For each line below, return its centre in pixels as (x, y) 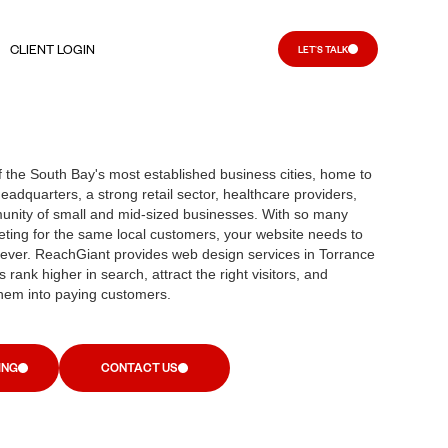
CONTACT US (139, 368)
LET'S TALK (323, 48)
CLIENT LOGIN (52, 48)
